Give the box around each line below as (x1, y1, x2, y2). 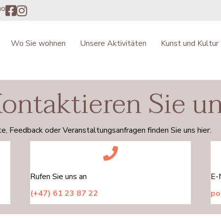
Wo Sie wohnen (11, 38, 66, 49)
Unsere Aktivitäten (80, 38, 147, 49)
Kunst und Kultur (161, 38, 219, 49)
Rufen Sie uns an (30, 171, 87, 182)
